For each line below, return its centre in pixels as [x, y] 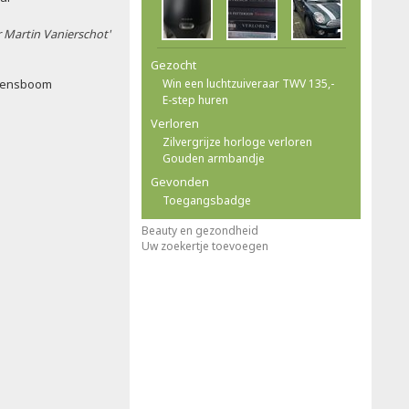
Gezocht [173, 65]
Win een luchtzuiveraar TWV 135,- [248, 84]
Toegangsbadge [207, 200]
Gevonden [180, 182]
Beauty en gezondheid [200, 231]
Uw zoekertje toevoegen [205, 246]
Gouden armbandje [214, 158]
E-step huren [195, 100]
